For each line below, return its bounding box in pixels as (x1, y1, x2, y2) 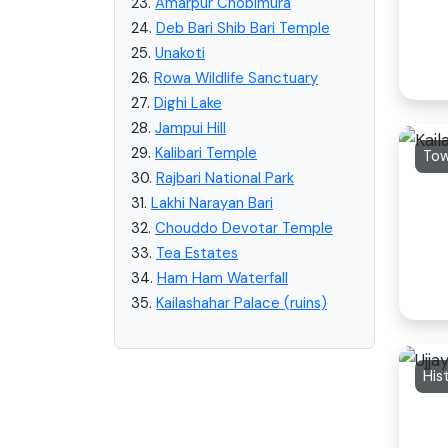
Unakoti (155, 42, 205, 63)
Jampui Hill (155, 117, 226, 138)
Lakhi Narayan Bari (151, 192, 273, 213)
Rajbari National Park (156, 167, 294, 188)
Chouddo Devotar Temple (155, 217, 333, 238)
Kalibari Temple (155, 142, 257, 163)
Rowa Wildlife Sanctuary (154, 67, 318, 88)
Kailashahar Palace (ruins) (156, 292, 327, 313)
